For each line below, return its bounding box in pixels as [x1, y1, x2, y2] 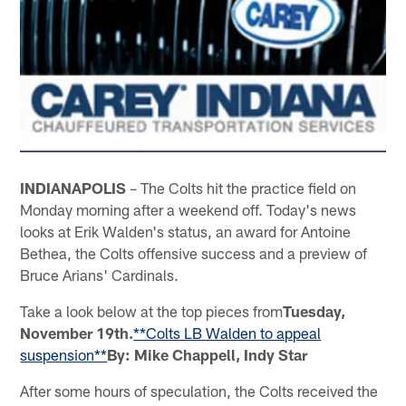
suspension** [20, 344, 108, 363]
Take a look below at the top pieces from [20, 301, 284, 320]
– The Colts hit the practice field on [126, 178, 357, 197]
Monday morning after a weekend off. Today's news [20, 199, 357, 218]
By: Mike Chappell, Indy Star [107, 344, 308, 363]
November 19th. [20, 323, 134, 342]
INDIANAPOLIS [20, 178, 127, 197]
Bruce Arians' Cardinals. [20, 265, 179, 284]
